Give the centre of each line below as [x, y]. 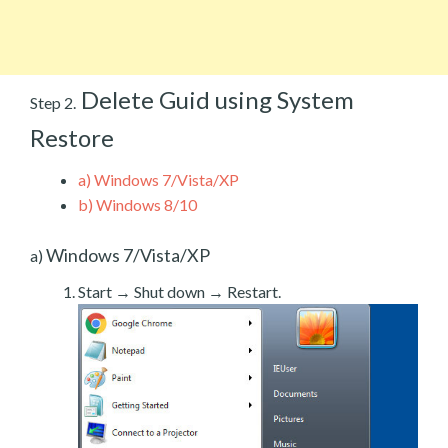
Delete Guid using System [215, 99]
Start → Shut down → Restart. [179, 291]
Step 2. [53, 102]
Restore [72, 137]
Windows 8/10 [145, 204]
